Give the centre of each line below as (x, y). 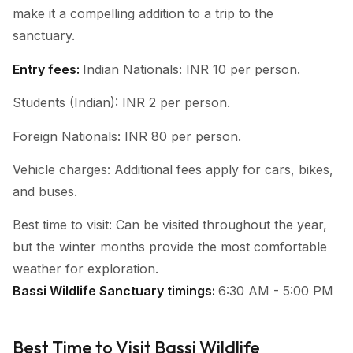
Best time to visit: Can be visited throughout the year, (170, 225)
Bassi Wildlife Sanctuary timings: (114, 291)
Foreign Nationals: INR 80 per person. (127, 136)
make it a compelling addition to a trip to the (143, 14)
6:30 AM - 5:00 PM (276, 291)
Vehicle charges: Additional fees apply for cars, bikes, (173, 169)
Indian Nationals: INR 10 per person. (191, 69)
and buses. (47, 191)
